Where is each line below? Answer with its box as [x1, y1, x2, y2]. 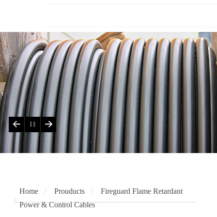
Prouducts [54, 186, 85, 195]
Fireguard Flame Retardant [101, 186, 183, 195]
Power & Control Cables [19, 200, 95, 209]
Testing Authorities [46, 11, 104, 20]
